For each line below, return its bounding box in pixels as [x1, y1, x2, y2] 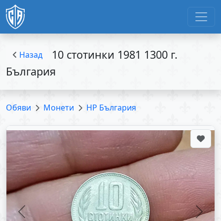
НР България [86, 102, 136, 113]
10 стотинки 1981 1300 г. [49, 47, 178, 62]
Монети [43, 102, 74, 113]
